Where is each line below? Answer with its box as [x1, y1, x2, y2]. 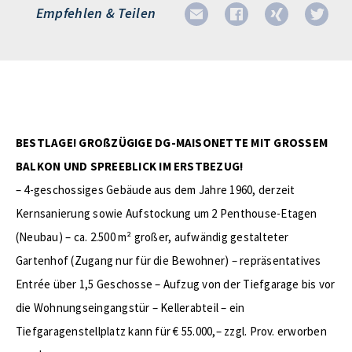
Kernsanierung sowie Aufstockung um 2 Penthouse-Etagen [16, 206, 317, 221]
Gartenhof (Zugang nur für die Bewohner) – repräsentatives [16, 253, 321, 268]
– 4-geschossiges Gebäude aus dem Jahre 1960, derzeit [16, 182, 295, 197]
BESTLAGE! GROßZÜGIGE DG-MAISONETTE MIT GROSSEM [16, 135, 328, 150]
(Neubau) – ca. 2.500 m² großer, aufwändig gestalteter [16, 229, 289, 244]
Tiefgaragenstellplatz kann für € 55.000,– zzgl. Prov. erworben [16, 324, 327, 339]
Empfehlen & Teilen [35, 4, 156, 22]
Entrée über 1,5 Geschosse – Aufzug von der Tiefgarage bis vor [16, 277, 335, 291]
